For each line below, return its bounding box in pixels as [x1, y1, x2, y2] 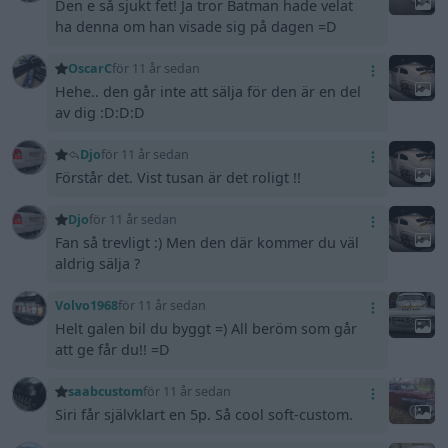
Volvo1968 [55, 297, 119, 315]
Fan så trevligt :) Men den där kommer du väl [55, 233, 360, 253]
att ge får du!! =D [55, 340, 171, 360]
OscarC [67, 60, 112, 78]
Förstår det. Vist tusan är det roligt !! [55, 168, 302, 187]
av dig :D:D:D [55, 102, 146, 122]
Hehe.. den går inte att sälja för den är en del [55, 81, 362, 101]
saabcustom [67, 383, 143, 401]
